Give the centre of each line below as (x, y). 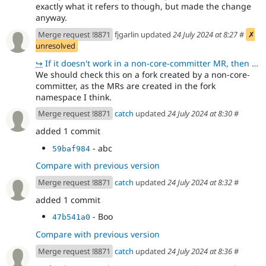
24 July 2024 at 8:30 (200, 114)
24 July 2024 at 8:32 (200, 183)
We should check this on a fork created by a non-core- (143, 74)
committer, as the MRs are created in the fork (126, 85)
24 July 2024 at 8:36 (200, 251)
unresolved (56, 45)
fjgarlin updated (143, 34)
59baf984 (71, 148)
